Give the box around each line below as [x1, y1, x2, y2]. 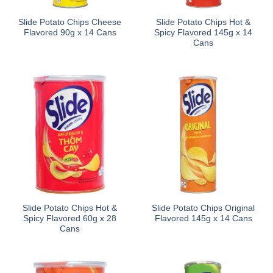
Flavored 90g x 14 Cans [23, 27, 116, 37]
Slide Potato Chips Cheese [18, 17, 121, 27]
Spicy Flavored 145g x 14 [154, 27, 252, 37]
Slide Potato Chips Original [152, 203, 255, 213]
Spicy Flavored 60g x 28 [23, 213, 116, 223]
